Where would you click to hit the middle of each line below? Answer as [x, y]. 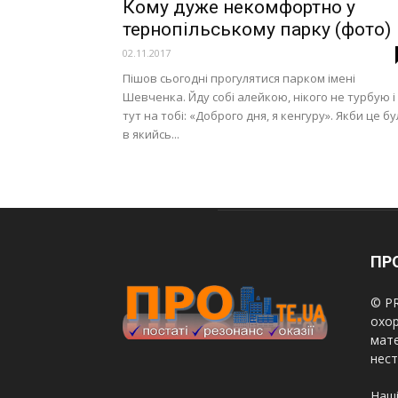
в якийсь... [151, 134]
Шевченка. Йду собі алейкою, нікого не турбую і [259, 97]
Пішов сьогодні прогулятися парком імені [239, 78]
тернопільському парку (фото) [257, 29]
